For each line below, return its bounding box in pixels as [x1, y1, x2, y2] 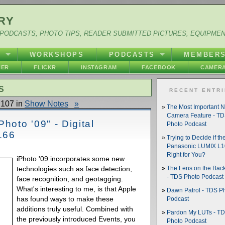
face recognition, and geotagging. [17, 175, 124, 183]
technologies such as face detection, [17, 165, 133, 173]
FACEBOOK [142, 64, 176, 70]
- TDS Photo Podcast [167, 174, 223, 180]
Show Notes [25, 99, 68, 108]
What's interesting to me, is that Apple [17, 185, 137, 193]
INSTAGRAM [81, 64, 117, 70]
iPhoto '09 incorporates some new [17, 155, 125, 163]
